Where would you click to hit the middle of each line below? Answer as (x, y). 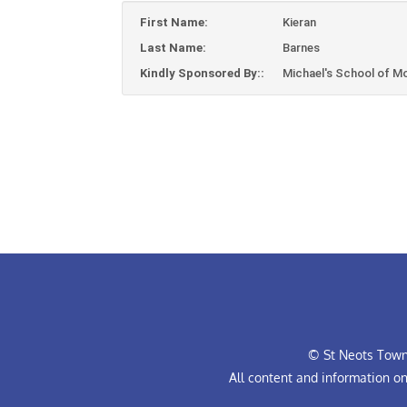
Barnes (302, 48)
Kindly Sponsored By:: (203, 73)
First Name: (174, 22)
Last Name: (174, 48)
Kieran (300, 22)
